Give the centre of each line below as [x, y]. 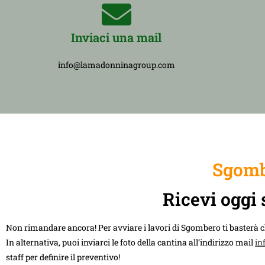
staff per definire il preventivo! [63, 257]
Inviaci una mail [117, 37]
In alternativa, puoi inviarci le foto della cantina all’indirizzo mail [130, 242]
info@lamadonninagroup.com [116, 64]
